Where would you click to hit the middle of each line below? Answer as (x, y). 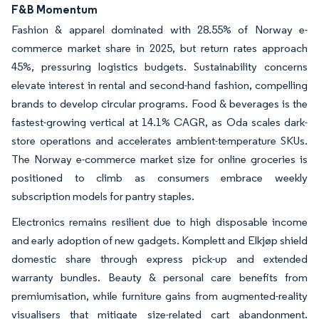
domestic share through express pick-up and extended (159, 258)
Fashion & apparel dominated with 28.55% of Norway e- (159, 29)
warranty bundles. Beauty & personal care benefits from (159, 277)
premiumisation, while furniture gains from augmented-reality (159, 296)
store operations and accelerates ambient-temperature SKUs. (159, 140)
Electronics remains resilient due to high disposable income (159, 221)
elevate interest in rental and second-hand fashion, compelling (159, 85)
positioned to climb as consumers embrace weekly (159, 177)
